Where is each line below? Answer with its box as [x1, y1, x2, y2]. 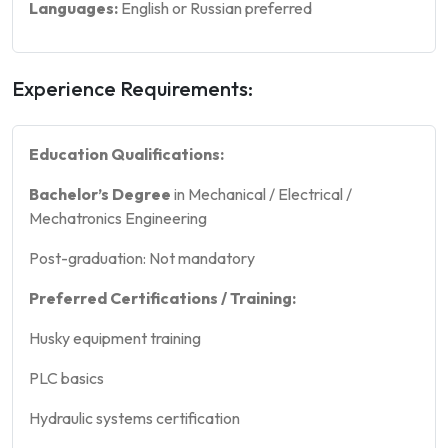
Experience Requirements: [12, 75, 253, 101]
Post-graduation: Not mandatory [29, 247, 255, 268]
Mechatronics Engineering [29, 207, 207, 228]
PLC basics [29, 367, 104, 388]
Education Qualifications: [29, 143, 224, 164]
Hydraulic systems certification [29, 407, 240, 428]
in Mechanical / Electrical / [171, 183, 352, 204]
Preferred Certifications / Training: [29, 287, 296, 308]
